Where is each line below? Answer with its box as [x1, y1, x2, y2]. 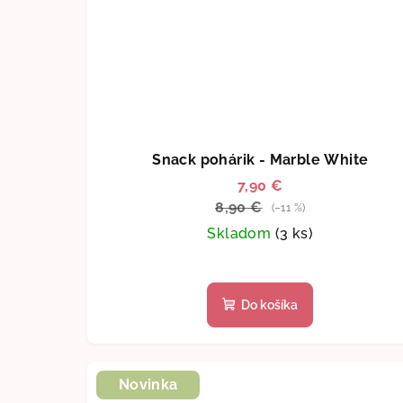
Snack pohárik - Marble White [152, 150, 369, 168]
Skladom [207, 224, 275, 242]
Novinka [118, 375, 178, 393]
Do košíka [241, 297, 299, 312]
